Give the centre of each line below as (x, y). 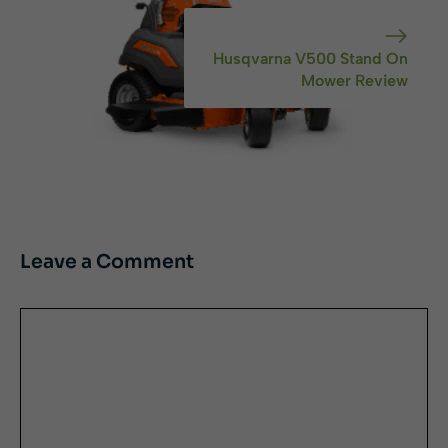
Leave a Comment (107, 262)
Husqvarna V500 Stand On (310, 59)
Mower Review (354, 81)
